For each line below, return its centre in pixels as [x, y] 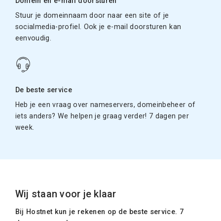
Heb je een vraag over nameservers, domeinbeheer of [105, 104]
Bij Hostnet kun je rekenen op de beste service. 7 [99, 212]
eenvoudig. [33, 38]
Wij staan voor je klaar [66, 194]
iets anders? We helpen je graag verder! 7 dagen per [102, 116]
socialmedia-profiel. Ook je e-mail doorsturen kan [98, 26]
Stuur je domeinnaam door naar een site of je [92, 15]
